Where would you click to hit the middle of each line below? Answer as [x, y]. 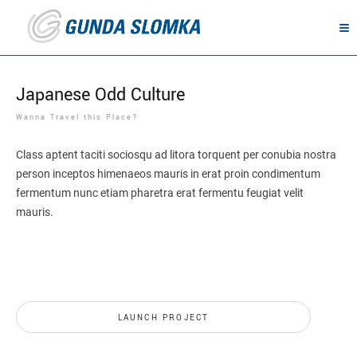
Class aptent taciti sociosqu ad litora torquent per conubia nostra [176, 155]
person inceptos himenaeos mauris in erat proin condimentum [168, 174]
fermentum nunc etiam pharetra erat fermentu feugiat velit [160, 193]
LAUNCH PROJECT [163, 318]
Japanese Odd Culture [100, 95]
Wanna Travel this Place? [77, 118]
